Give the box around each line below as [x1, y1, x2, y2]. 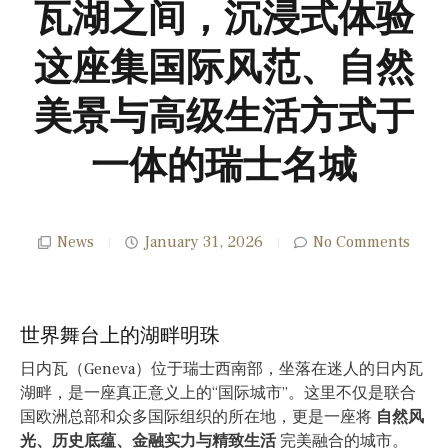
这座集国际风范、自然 [34, 44, 414, 94]
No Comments [313, 232, 410, 253]
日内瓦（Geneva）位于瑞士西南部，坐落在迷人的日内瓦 [20, 359, 423, 380]
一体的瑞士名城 [91, 142, 357, 192]
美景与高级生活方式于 [34, 93, 414, 143]
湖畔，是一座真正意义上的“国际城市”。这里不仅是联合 [20, 383, 416, 404]
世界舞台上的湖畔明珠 [20, 323, 220, 350]
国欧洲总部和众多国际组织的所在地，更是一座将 [20, 407, 376, 428]
